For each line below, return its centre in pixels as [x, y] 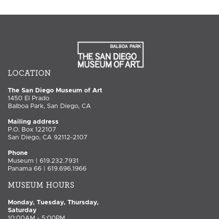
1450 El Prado [29, 98]
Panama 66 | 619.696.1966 [47, 169]
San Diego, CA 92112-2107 [48, 137]
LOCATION [29, 73]
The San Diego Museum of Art [55, 90]
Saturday [22, 210]
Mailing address [33, 122]
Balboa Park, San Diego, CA [49, 106]
